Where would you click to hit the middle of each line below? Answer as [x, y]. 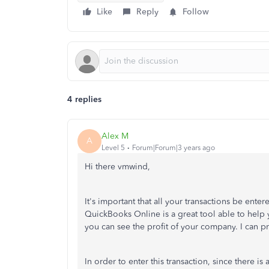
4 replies [84, 100]
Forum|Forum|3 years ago [174, 147]
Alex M [115, 136]
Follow [196, 12]
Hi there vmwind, [117, 167]
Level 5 [113, 147]
